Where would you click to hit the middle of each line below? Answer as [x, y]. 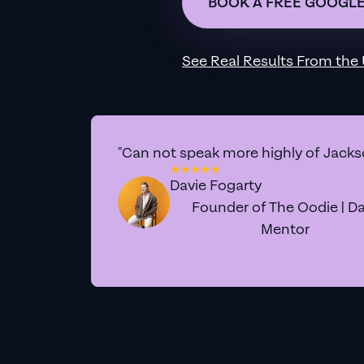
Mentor [286, 230]
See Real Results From [259, 61]
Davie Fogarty [216, 186]
